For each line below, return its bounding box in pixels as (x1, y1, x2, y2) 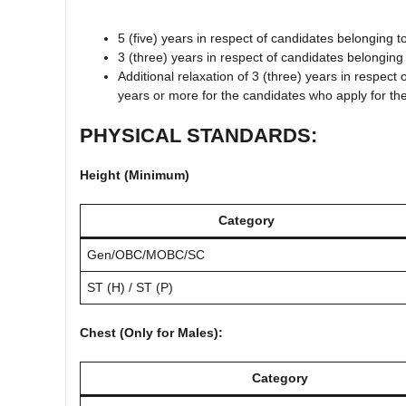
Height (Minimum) (80, 167, 189, 182)
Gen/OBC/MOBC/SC (87, 246, 205, 262)
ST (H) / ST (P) (87, 279, 173, 295)
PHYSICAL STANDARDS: (80, 123, 317, 147)
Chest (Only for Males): (80, 324, 223, 340)
